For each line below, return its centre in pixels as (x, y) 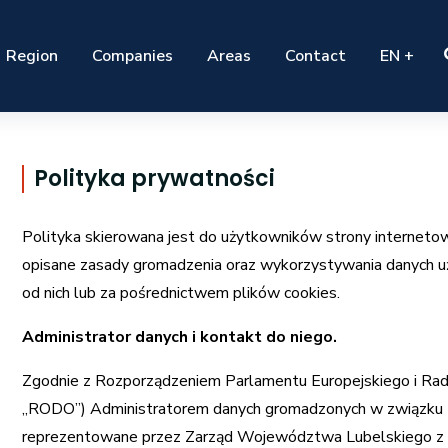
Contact (316, 56)
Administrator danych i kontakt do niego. (180, 337)
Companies (133, 56)
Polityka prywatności (155, 178)
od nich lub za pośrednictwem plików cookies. (181, 293)
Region (32, 56)
